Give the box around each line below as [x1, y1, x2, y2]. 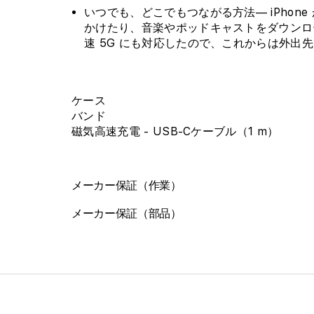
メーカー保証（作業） [71, 179, 182, 193]
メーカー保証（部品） [71, 207, 182, 221]
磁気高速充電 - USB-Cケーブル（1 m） [71, 125, 279, 139]
